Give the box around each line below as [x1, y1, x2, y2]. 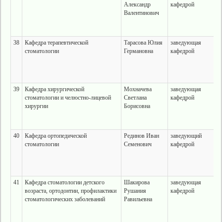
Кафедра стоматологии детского [24, 179, 105, 186]
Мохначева [123, 86, 152, 93]
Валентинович [123, 9, 159, 16]
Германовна [123, 48, 153, 55]
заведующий [170, 132, 202, 139]
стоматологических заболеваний [24, 196, 105, 203]
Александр [123, 1, 151, 8]
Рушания [123, 187, 146, 194]
